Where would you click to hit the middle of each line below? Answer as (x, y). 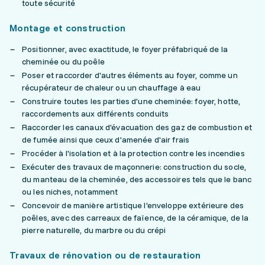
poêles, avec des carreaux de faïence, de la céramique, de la (135, 218)
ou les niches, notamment (70, 192)
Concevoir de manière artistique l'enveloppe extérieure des (133, 206)
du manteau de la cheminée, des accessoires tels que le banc (137, 180)
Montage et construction (68, 28)
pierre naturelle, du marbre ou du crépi (94, 230)
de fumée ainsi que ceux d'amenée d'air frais (106, 140)
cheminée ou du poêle (63, 62)
